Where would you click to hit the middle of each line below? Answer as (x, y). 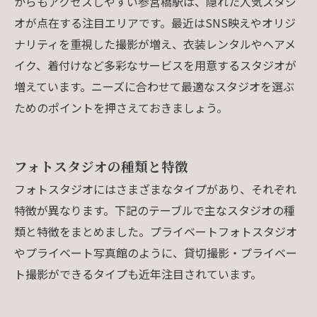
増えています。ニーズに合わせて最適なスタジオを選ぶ (154, 86)
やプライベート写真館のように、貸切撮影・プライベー (156, 252)
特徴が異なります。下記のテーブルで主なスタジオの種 (155, 210)
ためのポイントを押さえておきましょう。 (121, 107)
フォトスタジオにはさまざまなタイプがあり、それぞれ (155, 189)
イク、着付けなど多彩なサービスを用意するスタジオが (155, 65)
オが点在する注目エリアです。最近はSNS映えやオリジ (155, 22)
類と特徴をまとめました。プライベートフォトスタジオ (156, 231)
